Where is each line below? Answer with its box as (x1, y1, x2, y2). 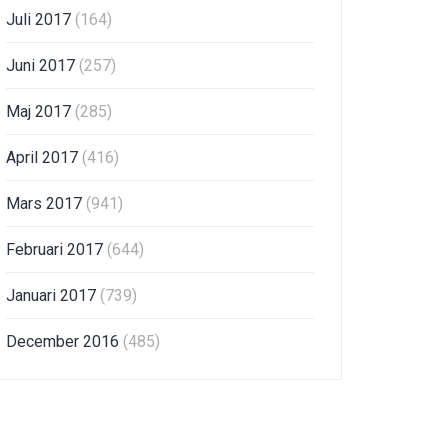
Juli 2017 (6, 10, 75, 29)
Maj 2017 (6, 102, 75, 121)
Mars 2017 (6, 194, 86, 213)
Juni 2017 (6, 56, 79, 75)
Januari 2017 (6, 286, 100, 305)
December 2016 (6, 332, 123, 351)
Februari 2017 (6, 240, 107, 259)
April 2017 (6, 148, 82, 167)
